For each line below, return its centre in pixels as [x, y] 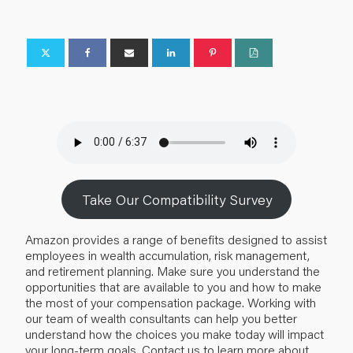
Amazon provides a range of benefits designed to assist [176, 239]
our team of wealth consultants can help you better [161, 318]
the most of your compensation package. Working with [171, 302]
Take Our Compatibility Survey [176, 199]
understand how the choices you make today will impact [175, 333]
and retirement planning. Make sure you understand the [173, 270]
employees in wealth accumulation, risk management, [167, 255]
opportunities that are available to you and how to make [173, 286]
